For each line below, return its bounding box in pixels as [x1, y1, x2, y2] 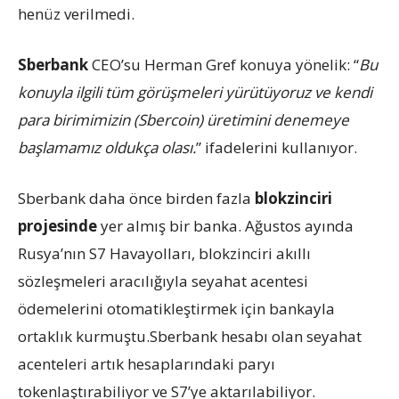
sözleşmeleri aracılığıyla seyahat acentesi [18, 270, 308, 291]
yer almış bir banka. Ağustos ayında [97, 215, 354, 236]
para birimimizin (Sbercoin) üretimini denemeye [18, 109, 349, 130]
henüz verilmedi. [18, 3, 134, 24]
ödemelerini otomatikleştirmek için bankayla [18, 297, 335, 319]
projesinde [18, 215, 97, 236]
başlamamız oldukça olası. [18, 136, 196, 158]
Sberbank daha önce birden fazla [18, 187, 255, 208]
